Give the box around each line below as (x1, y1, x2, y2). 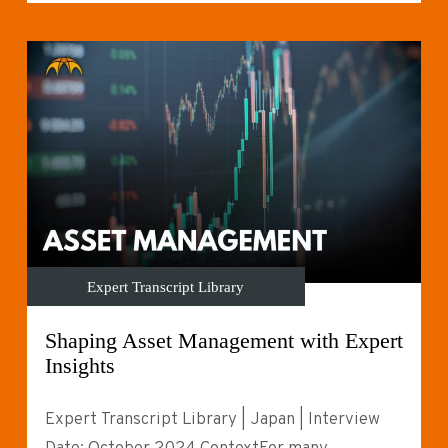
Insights (44, 353, 115, 378)
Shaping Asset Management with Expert (44, 328, 403, 353)
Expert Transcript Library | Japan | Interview (44, 408, 380, 431)
